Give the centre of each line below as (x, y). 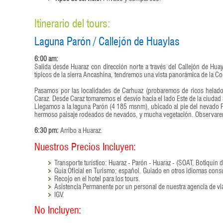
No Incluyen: (58, 208)
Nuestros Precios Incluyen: (85, 145)
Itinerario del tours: (73, 22)
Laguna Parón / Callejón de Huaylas (107, 40)
